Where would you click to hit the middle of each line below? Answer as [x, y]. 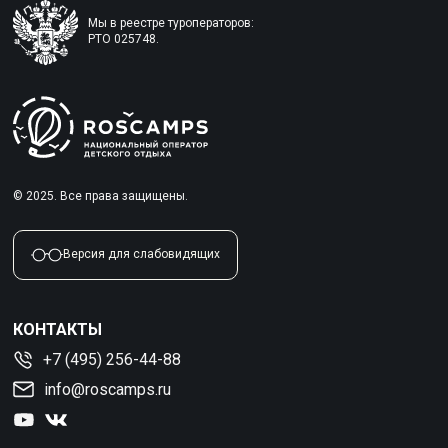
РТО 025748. [124, 38]
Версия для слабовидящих [142, 254]
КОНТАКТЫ [58, 329]
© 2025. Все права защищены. [101, 195]
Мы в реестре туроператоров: [171, 22]
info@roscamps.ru [108, 389]
